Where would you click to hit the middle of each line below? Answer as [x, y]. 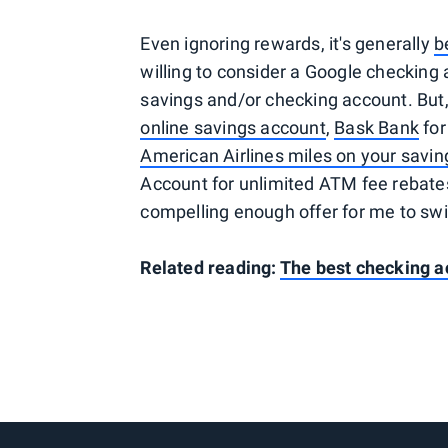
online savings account [233, 127]
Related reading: [210, 267]
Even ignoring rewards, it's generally [287, 43]
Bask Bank [376, 127]
